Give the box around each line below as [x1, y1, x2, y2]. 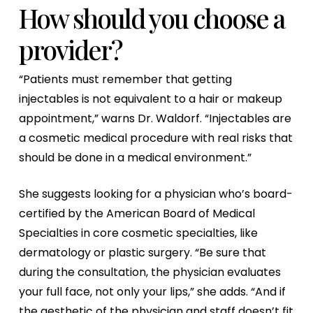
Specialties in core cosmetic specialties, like [18, 225, 258, 241]
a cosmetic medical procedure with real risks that [18, 130, 293, 146]
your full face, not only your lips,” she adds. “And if [18, 284, 286, 300]
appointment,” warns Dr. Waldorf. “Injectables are [18, 110, 291, 126]
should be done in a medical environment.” [18, 150, 252, 166]
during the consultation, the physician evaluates [18, 264, 281, 280]
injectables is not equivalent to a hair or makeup [18, 91, 282, 107]
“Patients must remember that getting [18, 71, 232, 87]
